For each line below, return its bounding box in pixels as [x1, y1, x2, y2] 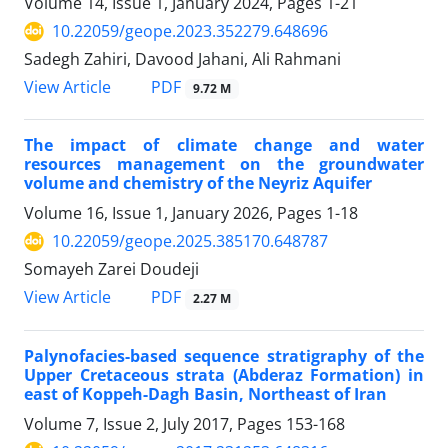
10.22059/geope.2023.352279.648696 [52, 20, 328, 43]
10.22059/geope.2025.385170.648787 [52, 230, 328, 253]
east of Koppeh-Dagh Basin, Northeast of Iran [24, 382, 387, 405]
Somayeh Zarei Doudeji [24, 258, 199, 281]
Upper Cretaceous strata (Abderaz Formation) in [24, 363, 424, 386]
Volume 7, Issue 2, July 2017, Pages [24, 412, 286, 435]
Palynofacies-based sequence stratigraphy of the [24, 344, 424, 367]
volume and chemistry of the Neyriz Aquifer [24, 172, 372, 195]
